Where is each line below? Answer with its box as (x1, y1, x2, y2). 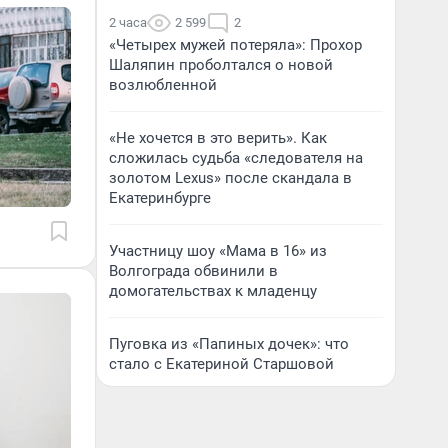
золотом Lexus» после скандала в (109, 169, 352, 187)
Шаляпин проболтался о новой (109, 56, 333, 74)
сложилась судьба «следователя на (109, 149, 363, 167)
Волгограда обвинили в (109, 262, 278, 280)
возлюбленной (109, 76, 217, 94)
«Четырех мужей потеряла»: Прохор (109, 36, 362, 54)
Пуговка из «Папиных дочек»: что (109, 335, 349, 353)
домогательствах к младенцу (109, 282, 317, 300)
